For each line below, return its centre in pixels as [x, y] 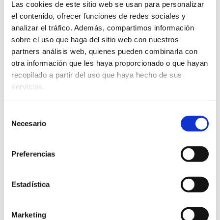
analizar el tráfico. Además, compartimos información [103, 27]
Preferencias [33, 154]
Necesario [29, 123]
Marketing [29, 215]
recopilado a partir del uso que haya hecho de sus [97, 75]
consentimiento [28, 137]
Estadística [31, 184]
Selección [19, 113]
